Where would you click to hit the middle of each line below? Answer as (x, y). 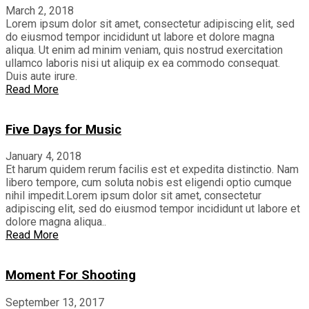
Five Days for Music (63, 129)
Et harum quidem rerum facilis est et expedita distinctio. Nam (152, 170)
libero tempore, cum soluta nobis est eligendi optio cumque (149, 183)
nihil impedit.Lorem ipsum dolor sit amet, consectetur (133, 196)
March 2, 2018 (40, 11)
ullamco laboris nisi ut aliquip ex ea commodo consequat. (143, 63)
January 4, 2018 (43, 157)
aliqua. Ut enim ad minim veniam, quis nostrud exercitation (144, 50)
